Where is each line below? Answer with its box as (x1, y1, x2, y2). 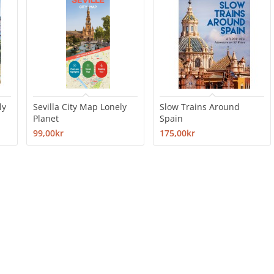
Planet (33, 113, 59, 124)
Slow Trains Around (160, 101, 240, 113)
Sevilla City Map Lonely (33, 101, 127, 113)
